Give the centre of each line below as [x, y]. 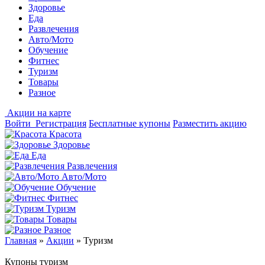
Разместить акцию [210, 123]
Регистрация [61, 123]
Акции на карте [39, 113]
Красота [65, 134]
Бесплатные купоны [130, 123]
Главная [21, 240]
